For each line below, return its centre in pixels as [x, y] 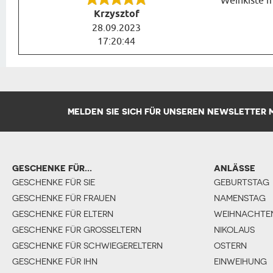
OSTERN [230, 245]
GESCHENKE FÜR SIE [54, 182]
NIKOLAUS [234, 229]
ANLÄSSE [235, 168]
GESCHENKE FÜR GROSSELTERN [74, 229]
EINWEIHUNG [240, 261]
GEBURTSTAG [242, 182]
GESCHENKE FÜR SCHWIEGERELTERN [87, 245]
